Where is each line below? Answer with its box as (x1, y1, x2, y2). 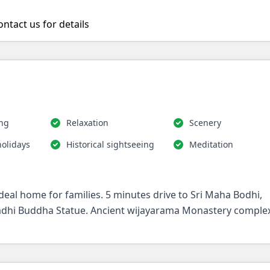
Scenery (189, 117, 221, 128)
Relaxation (66, 117, 108, 128)
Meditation (189, 139, 233, 150)
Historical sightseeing (66, 139, 154, 150)
